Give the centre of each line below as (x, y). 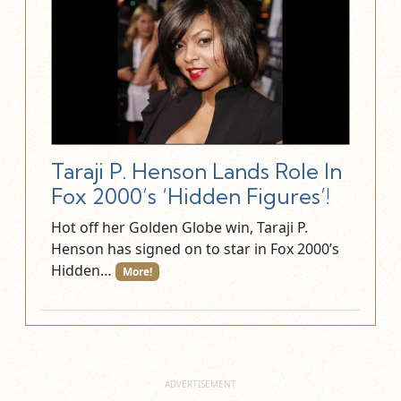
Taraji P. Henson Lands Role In (196, 171)
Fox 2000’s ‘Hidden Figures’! (190, 196)
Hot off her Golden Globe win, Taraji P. (179, 227)
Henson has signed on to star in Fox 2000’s (195, 248)
